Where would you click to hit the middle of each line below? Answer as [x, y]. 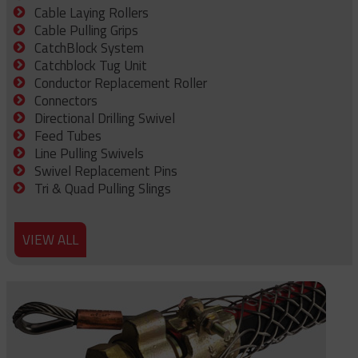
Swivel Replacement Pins [106, 171]
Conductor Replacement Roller [121, 83]
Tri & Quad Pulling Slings [103, 189]
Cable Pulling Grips [86, 30]
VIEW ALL [50, 240]
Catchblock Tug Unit [91, 66]
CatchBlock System [89, 48]
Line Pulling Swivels [89, 153]
